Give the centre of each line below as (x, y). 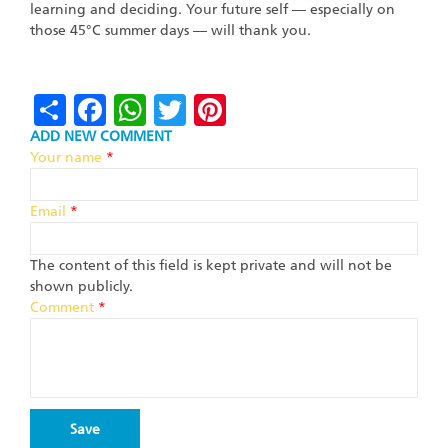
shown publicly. (81, 287)
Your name (68, 158)
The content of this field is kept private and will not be (211, 266)
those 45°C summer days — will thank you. (170, 30)
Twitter (239, 107)
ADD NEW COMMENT (101, 137)
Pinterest (291, 107)
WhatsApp (224, 107)
